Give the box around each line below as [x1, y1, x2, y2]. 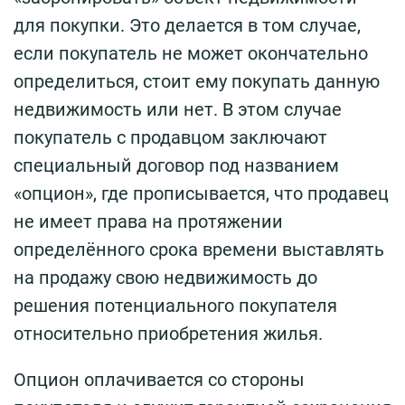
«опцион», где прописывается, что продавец [14, 183, 389, 205]
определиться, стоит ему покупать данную [14, 71, 380, 93]
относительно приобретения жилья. [14, 323, 323, 345]
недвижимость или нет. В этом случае [14, 99, 342, 121]
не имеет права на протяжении [14, 211, 283, 233]
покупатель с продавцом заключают [14, 127, 327, 149]
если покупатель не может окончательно [14, 42, 368, 65]
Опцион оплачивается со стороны [14, 369, 305, 391]
